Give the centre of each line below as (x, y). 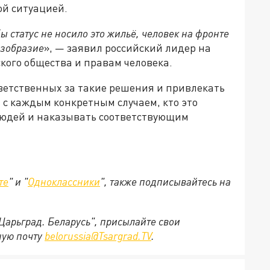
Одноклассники (64, 182)
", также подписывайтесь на (165, 182)
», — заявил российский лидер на (127, 48)
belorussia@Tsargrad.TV (98, 236)
